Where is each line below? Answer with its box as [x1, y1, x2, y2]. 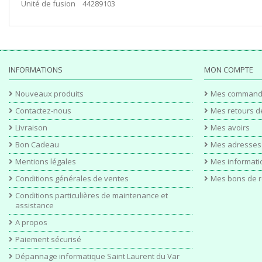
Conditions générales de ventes [15, 173, 129, 184]
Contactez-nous [15, 105, 71, 116]
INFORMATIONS [9, 64, 63, 75]
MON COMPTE [204, 64, 253, 75]
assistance [15, 200, 54, 211]
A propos [15, 217, 47, 227]
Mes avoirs [210, 122, 250, 133]
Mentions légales [15, 156, 76, 167]
